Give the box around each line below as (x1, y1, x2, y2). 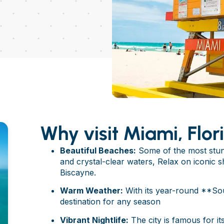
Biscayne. (60, 167, 96, 177)
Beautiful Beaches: (60, 145, 136, 155)
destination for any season (60, 196, 160, 207)
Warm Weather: (60, 185, 123, 196)
